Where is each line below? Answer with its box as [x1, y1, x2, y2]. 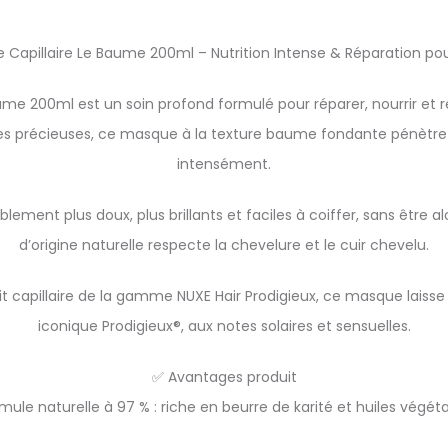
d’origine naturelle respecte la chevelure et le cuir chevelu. [19, 235, 429, 255]
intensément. [177, 154, 271, 174]
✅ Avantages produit [151, 367, 297, 387]
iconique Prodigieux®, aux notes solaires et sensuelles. [37, 316, 411, 336]
